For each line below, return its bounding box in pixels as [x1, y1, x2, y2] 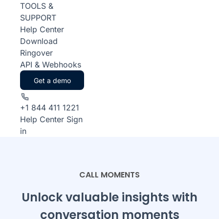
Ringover [20, 48, 53, 58]
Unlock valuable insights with [22, 189, 197, 205]
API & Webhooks [20, 60, 81, 69]
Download [20, 36, 58, 46]
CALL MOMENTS [79, 169, 140, 180]
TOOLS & [20, 1, 53, 11]
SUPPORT [20, 13, 56, 22]
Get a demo [33, 76, 71, 85]
